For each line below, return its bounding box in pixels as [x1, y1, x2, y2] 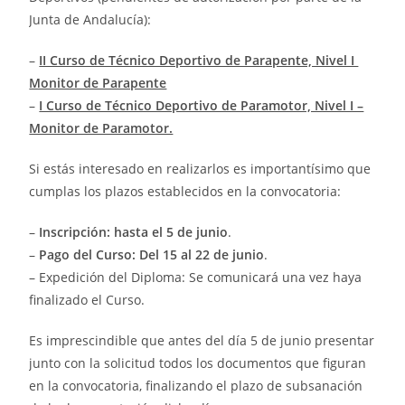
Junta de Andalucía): [29, 11, 152, 29]
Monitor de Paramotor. [29, 119, 174, 137]
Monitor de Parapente [29, 74, 167, 92]
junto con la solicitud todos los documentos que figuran [29, 354, 367, 372]
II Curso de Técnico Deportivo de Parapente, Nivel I [39, 52, 359, 70]
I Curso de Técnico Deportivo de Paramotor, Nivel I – [39, 97, 364, 115]
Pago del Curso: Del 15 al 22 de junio [39, 246, 265, 264]
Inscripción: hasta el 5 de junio [39, 223, 229, 241]
